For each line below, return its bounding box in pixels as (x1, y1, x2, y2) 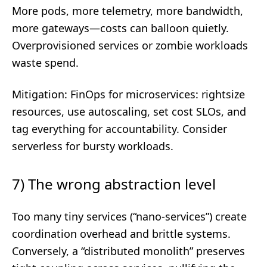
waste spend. (12, 55, 79, 70)
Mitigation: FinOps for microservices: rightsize (12, 87, 245, 101)
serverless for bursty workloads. (12, 139, 173, 153)
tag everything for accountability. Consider (12, 122, 227, 136)
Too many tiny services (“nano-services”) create (12, 209, 247, 223)
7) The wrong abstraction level (12, 174, 216, 194)
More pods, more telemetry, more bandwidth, (12, 4, 243, 18)
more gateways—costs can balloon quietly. (12, 21, 229, 35)
